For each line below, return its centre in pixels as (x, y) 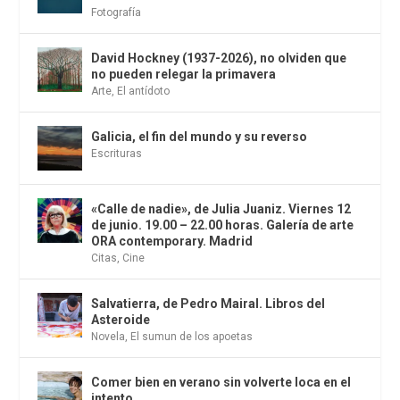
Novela (108, 337)
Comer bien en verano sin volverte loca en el (221, 383)
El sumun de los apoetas (192, 337)
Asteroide (121, 320)
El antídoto (144, 92)
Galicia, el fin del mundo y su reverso (200, 137)
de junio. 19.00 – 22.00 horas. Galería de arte (223, 225)
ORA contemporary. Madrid (172, 242)
